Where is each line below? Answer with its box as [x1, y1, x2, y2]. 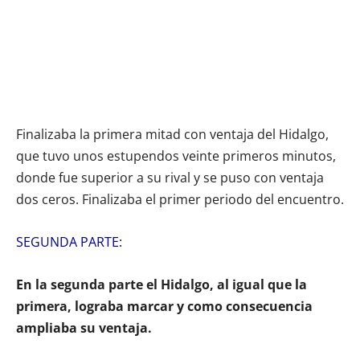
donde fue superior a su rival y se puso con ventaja [16, 168, 324, 186]
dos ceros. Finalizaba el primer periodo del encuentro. [16, 190, 344, 208]
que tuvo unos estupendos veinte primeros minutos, [16, 146, 336, 165]
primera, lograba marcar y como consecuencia [16, 297, 313, 315]
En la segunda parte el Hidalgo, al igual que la [16, 275, 307, 293]
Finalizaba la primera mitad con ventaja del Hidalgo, [16, 125, 329, 143]
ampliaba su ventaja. [16, 318, 152, 337]
